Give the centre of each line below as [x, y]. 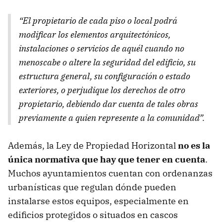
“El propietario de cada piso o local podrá [98, 20]
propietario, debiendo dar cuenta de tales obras [109, 104]
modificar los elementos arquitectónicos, [95, 34]
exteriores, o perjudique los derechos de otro [102, 90]
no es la [194, 145]
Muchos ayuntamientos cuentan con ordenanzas [110, 173]
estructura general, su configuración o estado [105, 76]
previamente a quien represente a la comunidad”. [112, 117]
